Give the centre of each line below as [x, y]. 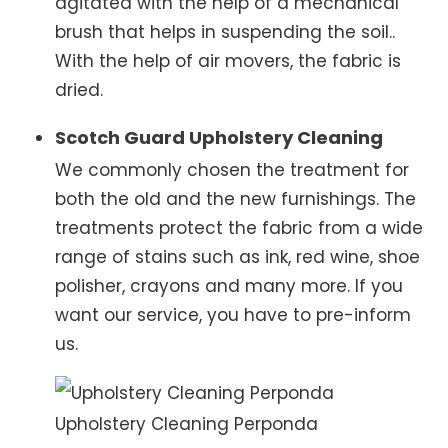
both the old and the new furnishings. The [235, 198]
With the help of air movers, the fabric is [228, 60]
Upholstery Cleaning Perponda [186, 423]
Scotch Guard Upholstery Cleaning [219, 137]
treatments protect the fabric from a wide [239, 227]
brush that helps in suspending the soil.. [225, 31]
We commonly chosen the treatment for [232, 169]
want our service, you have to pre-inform [233, 314]
